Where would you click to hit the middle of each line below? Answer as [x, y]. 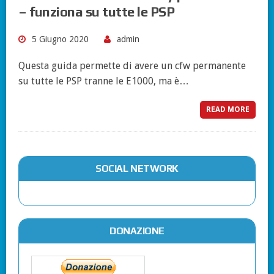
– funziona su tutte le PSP [97, 12]
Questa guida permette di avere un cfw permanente [132, 66]
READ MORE [228, 110]
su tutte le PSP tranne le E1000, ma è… [104, 81]
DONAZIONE [137, 231]
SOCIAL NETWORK [137, 169]
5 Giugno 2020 [60, 39]
